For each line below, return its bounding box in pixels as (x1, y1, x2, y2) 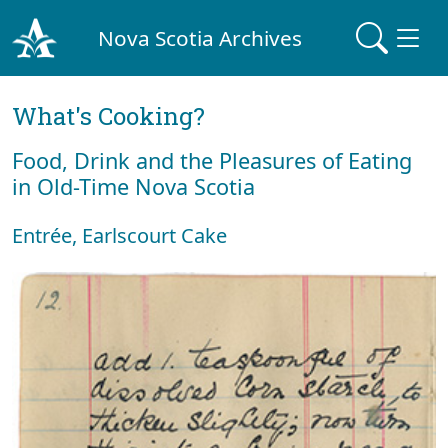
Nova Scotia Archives (98, 23, 303, 52)
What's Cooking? (12, 100, 205, 132)
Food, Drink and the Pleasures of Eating (12, 146, 412, 175)
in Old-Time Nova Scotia (12, 172, 255, 201)
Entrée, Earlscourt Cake (12, 222, 227, 249)
